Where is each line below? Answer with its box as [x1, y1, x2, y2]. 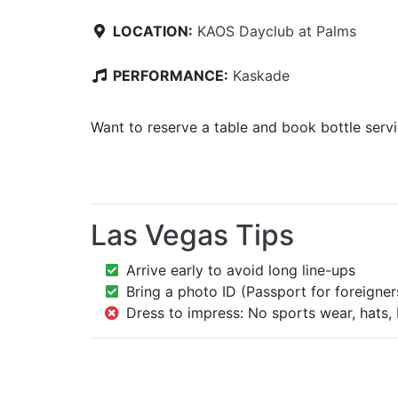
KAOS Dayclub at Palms [197, 21, 356, 40]
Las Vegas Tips [91, 217, 294, 252]
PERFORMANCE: [113, 66, 228, 84]
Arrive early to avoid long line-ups [126, 260, 355, 279]
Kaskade [233, 66, 290, 84]
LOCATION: [113, 21, 193, 40]
